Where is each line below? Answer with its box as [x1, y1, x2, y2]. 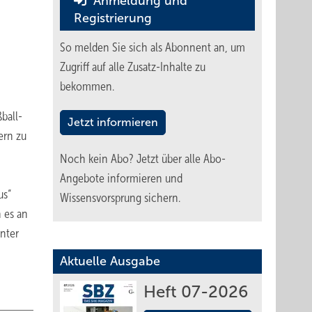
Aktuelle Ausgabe [60, 254, 160, 268]
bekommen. [60, 79, 114, 93]
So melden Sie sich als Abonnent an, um [60, 40, 245, 54]
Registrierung [74, 11, 152, 25]
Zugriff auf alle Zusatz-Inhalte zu [60, 60, 205, 74]
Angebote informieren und [60, 171, 182, 185]
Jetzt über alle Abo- [136, 152, 226, 166]
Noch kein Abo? [60, 152, 136, 166]
